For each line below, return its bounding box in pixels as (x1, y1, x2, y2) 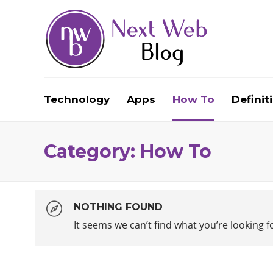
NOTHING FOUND (74, 201, 163, 213)
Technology (44, 93, 110, 105)
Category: (44, 140, 140, 163)
